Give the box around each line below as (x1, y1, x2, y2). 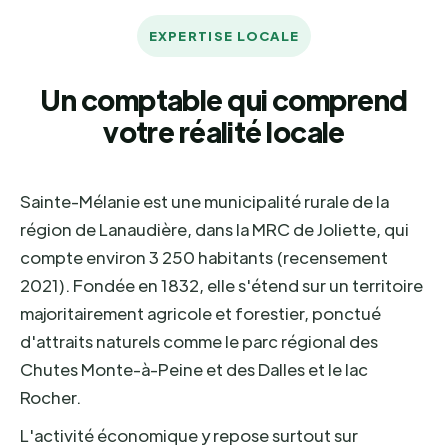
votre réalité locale (103, 113, 345, 149)
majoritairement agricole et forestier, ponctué (20, 302, 381, 324)
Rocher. (20, 386, 81, 408)
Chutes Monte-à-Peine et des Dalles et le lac (20, 358, 368, 380)
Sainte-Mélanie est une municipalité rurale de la (20, 190, 389, 212)
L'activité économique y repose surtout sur (20, 424, 358, 446)
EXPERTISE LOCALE (148, 27, 300, 44)
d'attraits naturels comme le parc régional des (20, 330, 378, 352)
